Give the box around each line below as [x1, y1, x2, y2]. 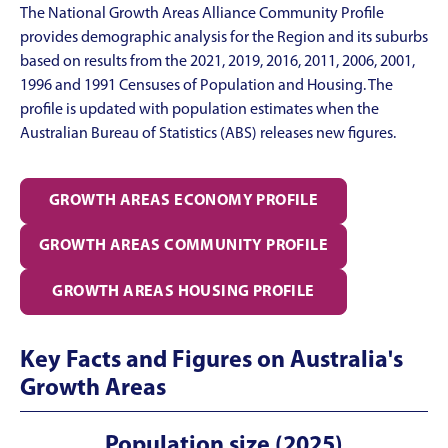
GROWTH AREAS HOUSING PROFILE [52, 284, 315, 301]
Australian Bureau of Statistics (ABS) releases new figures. [20, 125, 396, 142]
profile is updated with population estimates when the [20, 101, 379, 118]
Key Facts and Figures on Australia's [20, 349, 403, 374]
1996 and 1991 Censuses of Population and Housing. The [20, 77, 393, 94]
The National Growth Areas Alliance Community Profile [20, 5, 384, 22]
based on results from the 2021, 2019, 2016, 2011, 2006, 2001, [20, 53, 415, 70]
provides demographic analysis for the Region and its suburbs [20, 29, 428, 46]
